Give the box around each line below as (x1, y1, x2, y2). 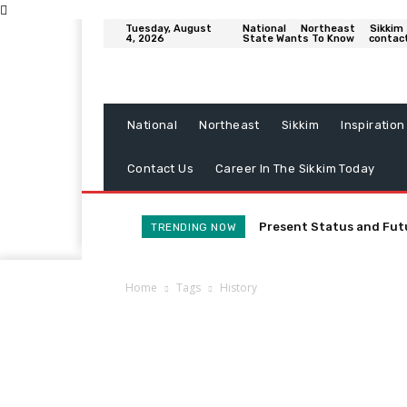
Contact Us (127, 162, 194, 176)
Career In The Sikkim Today (215, 162, 375, 176)
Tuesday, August (125, 23, 212, 35)
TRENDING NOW (151, 221, 237, 234)
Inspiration (341, 118, 405, 133)
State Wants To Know (242, 33, 354, 45)
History (220, 280, 257, 296)
